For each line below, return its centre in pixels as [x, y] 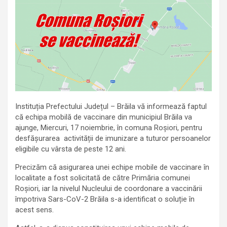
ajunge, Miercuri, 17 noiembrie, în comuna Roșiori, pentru [109, 128]
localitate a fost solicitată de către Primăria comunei [103, 178]
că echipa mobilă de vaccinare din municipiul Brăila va [104, 117]
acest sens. [34, 210]
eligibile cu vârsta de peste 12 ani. [71, 149]
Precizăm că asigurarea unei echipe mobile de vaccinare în [112, 167]
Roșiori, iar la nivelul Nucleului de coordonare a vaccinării [109, 189]
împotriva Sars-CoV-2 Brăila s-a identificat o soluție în [105, 199]
